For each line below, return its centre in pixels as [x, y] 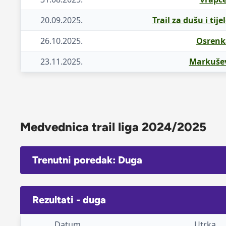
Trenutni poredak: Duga [87, 160]
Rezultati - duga [69, 200]
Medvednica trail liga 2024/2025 [113, 127]
